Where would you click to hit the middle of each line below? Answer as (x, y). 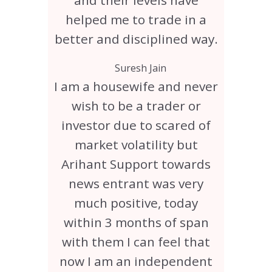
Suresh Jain (141, 68)
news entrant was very (136, 184)
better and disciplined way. (136, 39)
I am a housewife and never (136, 87)
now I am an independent (136, 261)
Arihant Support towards (136, 164)
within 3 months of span (136, 223)
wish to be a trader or (136, 106)
